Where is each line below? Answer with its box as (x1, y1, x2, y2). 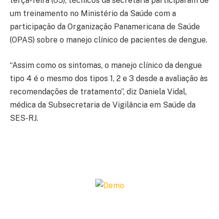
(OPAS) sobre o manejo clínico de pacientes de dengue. (10, 35, 207, 44)
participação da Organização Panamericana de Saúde (10, 22, 200, 31)
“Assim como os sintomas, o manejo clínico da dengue (10, 60, 202, 70)
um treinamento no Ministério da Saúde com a (10, 8, 176, 18)
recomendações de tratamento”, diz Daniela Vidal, (10, 87, 187, 96)
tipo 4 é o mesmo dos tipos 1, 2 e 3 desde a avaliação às (10, 73, 208, 83)
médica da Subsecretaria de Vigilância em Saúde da (10, 100, 196, 109)
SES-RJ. (10, 113, 38, 123)
